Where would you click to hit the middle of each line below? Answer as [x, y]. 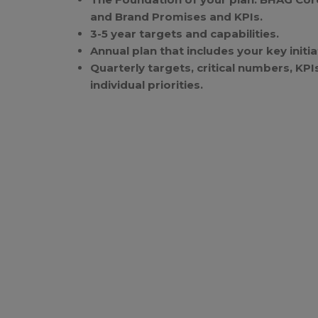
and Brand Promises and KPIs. [176, 16]
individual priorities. [147, 84]
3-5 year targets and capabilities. [185, 33]
